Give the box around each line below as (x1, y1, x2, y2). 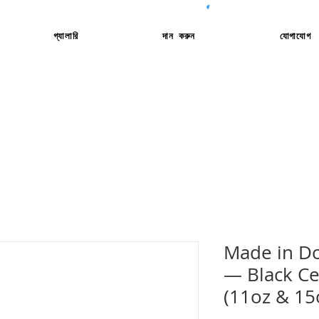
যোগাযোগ (279, 28, 311, 42)
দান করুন (162, 28, 195, 42)
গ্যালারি (53, 28, 78, 42)
